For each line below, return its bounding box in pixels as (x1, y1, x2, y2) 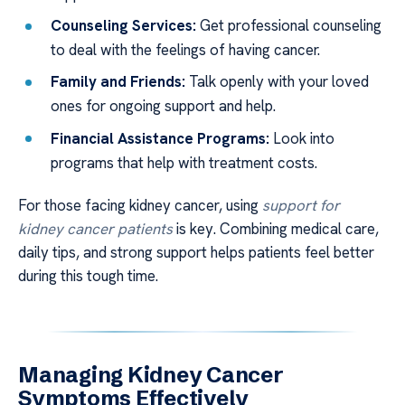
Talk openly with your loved (185, 71, 370, 92)
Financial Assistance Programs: (51, 127, 270, 148)
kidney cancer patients (18, 219, 173, 240)
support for (262, 195, 340, 216)
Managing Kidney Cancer (18, 362, 284, 389)
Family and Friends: (51, 71, 186, 92)
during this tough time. (18, 266, 158, 287)
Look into (269, 127, 335, 148)
